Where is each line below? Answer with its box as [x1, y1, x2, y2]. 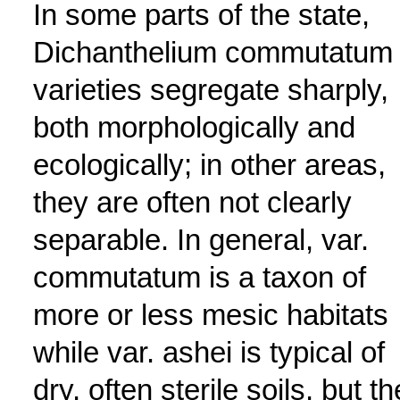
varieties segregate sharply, [32, 73, 388, 106]
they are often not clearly [32, 186, 352, 219]
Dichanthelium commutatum [32, 36, 393, 69]
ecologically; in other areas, [32, 148, 386, 181]
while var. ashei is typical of [32, 336, 385, 369]
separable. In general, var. [32, 223, 369, 256]
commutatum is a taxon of [32, 261, 366, 294]
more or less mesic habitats [32, 298, 388, 331]
